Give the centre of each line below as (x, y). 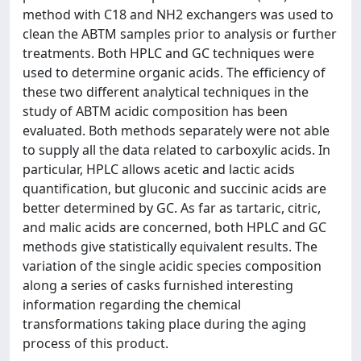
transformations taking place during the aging (164, 324)
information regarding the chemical (132, 305)
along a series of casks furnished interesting (158, 285)
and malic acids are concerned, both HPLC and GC (174, 227)
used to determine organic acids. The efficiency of (174, 73)
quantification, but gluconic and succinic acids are (174, 189)
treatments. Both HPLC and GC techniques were (168, 53)
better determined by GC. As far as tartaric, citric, (172, 208)
